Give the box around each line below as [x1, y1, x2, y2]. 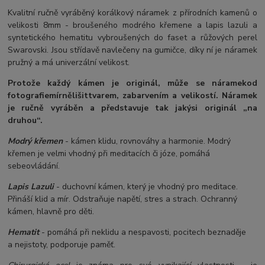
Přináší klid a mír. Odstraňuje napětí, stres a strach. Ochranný [8, 193, 238, 205]
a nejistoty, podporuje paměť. [8, 238, 116, 250]
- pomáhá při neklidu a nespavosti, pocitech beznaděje [39, 226, 247, 238]
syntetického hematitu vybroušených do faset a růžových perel [8, 31, 257, 43]
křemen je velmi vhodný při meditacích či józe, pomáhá [8, 147, 211, 159]
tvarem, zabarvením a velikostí [88, 89, 216, 101]
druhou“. [8, 114, 43, 126]
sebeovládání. [8, 160, 60, 172]
